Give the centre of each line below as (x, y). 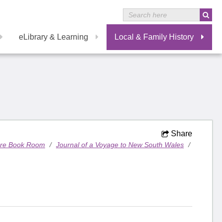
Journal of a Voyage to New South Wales (120, 145)
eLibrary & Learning (54, 37)
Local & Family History (154, 37)
